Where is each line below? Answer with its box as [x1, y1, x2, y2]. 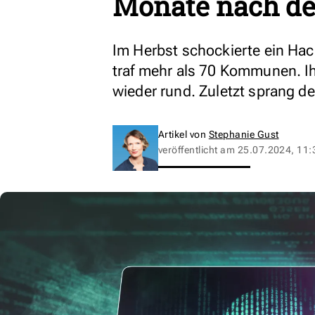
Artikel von [158, 129, 209, 140]
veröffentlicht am [158, 144, 238, 155]
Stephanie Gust [208, 129, 279, 140]
